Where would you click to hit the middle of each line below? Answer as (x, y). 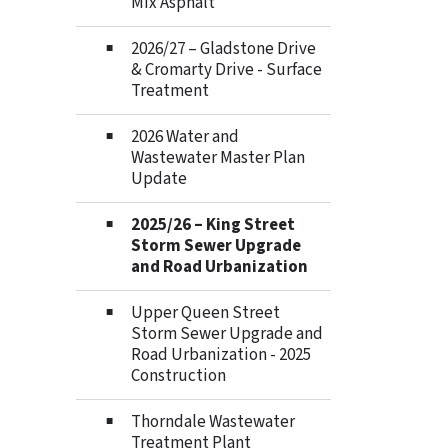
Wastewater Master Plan (218, 158)
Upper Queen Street (205, 313)
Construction (178, 376)
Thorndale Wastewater (213, 422)
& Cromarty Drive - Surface (226, 70)
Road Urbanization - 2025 (221, 355)
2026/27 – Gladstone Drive (223, 49)
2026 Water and (185, 137)
